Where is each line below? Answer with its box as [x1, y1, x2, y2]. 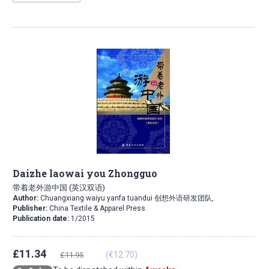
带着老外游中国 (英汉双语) [13, 182, 105, 193]
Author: [13, 194, 38, 203]
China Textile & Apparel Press [49, 204, 145, 213]
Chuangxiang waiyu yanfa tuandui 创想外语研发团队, [38, 194, 214, 203]
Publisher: [13, 204, 49, 213]
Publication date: [13, 214, 71, 223]
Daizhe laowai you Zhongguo [13, 167, 157, 180]
